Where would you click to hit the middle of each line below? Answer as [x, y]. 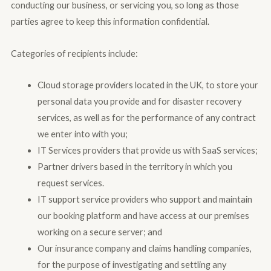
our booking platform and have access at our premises [143, 216]
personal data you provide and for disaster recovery [139, 102]
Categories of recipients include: [74, 53]
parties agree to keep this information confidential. [110, 22]
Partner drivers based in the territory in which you [135, 167]
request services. [70, 183]
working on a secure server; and [100, 232]
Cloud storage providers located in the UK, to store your [148, 85]
